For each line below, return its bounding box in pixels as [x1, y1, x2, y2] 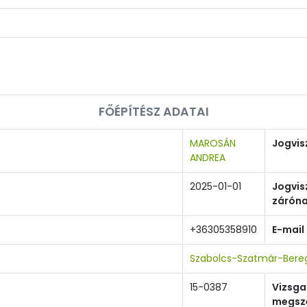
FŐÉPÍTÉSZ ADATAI [98, 103, 209, 120]
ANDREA [190, 151, 225, 164]
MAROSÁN [190, 136, 236, 150]
